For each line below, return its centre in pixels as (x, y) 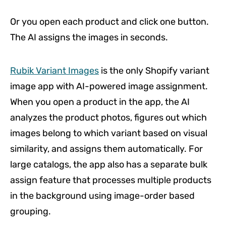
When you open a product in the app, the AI (100, 102)
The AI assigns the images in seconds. (89, 37)
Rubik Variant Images (54, 71)
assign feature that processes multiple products (111, 180)
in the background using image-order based (102, 196)
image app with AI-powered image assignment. (109, 86)
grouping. (31, 211)
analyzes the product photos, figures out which (108, 118)
